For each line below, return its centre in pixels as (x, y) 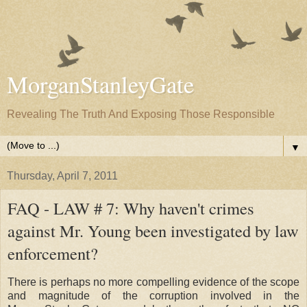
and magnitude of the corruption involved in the (153, 295)
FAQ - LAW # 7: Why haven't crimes (131, 208)
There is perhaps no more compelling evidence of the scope (153, 282)
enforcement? (53, 253)
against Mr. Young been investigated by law (153, 231)
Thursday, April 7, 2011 (62, 176)
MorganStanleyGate (100, 84)
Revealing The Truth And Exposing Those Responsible (141, 114)
